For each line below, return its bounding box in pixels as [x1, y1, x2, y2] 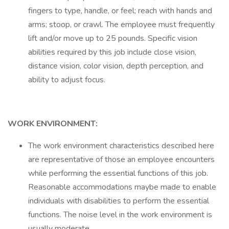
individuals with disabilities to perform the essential [28, 195, 209, 207]
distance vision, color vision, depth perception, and [28, 60, 203, 72]
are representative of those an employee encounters [28, 154, 215, 165]
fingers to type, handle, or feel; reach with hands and [28, 5, 212, 16]
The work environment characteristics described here [28, 140, 214, 151]
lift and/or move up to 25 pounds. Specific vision [28, 33, 197, 44]
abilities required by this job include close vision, [28, 47, 196, 58]
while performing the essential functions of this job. [28, 168, 208, 179]
